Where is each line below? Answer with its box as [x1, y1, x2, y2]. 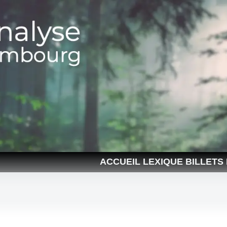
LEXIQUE [142, 157, 183, 167]
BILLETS [185, 157, 223, 167]
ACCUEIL [99, 157, 140, 167]
